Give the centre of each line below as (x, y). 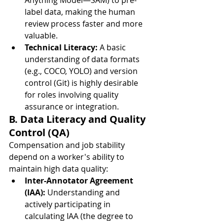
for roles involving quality (73, 95)
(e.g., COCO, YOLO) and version (82, 71)
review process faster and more (85, 24)
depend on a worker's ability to (68, 157)
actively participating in (69, 204)
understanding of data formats (83, 59)
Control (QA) (39, 132)
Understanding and (84, 192)
